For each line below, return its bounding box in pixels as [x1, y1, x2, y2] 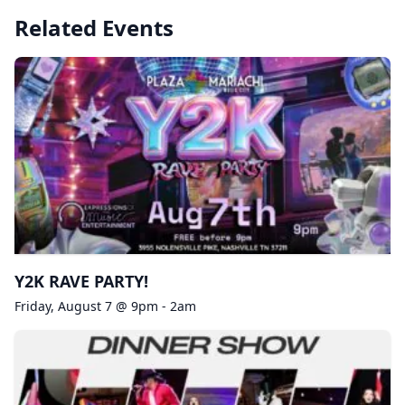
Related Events [14, 13, 174, 43]
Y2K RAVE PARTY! [14, 270, 148, 292]
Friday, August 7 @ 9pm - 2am [14, 297, 196, 315]
